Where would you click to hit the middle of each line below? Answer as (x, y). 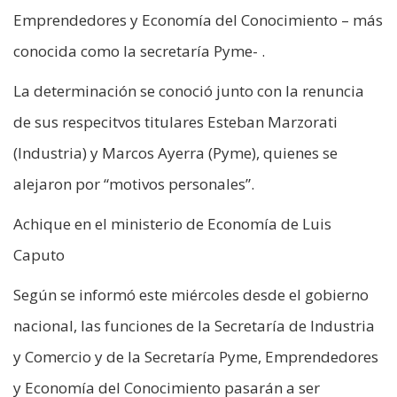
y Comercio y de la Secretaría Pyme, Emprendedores (196, 357)
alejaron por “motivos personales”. (134, 184)
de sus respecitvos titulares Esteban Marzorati (175, 122)
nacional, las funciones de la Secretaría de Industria (194, 326)
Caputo (39, 255)
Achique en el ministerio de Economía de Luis (172, 224)
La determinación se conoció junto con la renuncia (189, 91)
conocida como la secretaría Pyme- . (139, 51)
